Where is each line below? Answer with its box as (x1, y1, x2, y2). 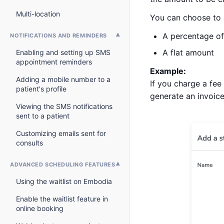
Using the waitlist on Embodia (16, 177, 112, 185)
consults (16, 138, 43, 147)
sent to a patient (16, 111, 69, 120)
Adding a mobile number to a (16, 75, 110, 83)
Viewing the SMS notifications (16, 102, 112, 110)
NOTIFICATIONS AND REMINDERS (10, 31, 107, 39)
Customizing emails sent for (16, 129, 106, 137)
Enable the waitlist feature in (16, 194, 108, 203)
